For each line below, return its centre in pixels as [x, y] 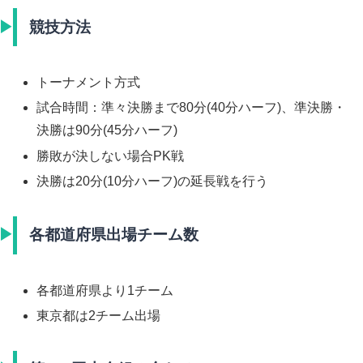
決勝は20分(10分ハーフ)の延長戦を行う [153, 181]
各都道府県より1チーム [105, 290]
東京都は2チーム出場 [99, 315]
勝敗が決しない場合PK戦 [111, 156]
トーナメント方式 [89, 83]
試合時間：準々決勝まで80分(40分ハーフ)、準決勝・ [192, 108]
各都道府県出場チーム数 [114, 235]
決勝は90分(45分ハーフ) [107, 130]
